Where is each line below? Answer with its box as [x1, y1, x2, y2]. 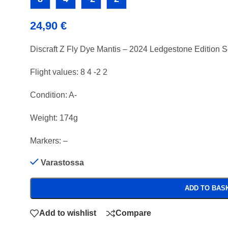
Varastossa [40, 158, 84, 167]
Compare [115, 209, 151, 218]
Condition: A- [30, 90, 77, 99]
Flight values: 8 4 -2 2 [30, 67, 107, 76]
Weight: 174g [30, 113, 78, 122]
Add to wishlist [39, 209, 96, 218]
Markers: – [30, 136, 68, 145]
